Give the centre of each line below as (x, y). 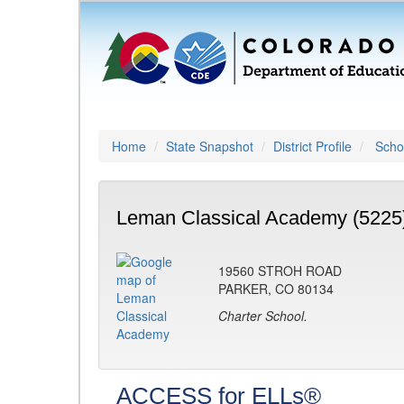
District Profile (312, 146)
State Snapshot (210, 146)
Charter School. (263, 316)
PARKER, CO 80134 (276, 289)
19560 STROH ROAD (280, 271)
